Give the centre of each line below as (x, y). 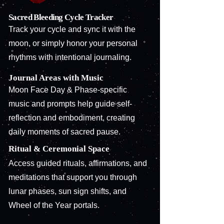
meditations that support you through (73, 177)
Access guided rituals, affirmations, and (78, 163)
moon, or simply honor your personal (73, 43)
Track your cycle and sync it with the (72, 29)
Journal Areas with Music (56, 78)
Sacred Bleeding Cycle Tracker (62, 17)
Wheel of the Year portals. (54, 205)
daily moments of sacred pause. (64, 132)
